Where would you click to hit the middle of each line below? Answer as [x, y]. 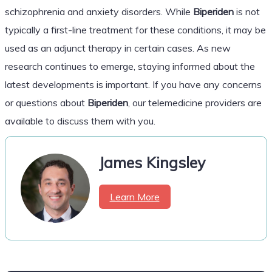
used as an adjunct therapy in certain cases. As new [117, 48]
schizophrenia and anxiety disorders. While [99, 11]
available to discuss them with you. [80, 121]
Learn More [134, 196]
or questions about [46, 102]
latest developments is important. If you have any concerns [133, 84]
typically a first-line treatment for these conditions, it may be [135, 29]
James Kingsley [152, 162]
